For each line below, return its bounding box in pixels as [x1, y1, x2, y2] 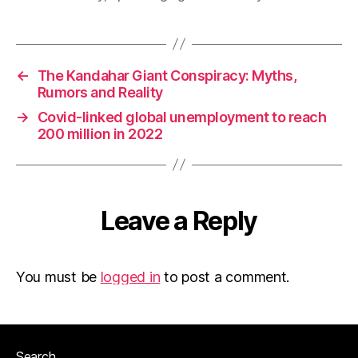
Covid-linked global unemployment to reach [37, 108, 327, 125]
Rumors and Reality [37, 83, 163, 101]
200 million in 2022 [37, 125, 163, 142]
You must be [16, 268, 101, 285]
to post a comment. [160, 268, 290, 285]
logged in [100, 268, 161, 285]
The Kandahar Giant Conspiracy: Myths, [37, 66, 297, 84]
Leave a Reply [101, 205, 257, 237]
